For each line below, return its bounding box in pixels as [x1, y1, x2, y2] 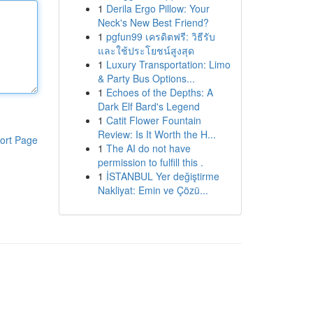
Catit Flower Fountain [105, 113, 201, 127]
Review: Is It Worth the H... [97, 127, 216, 141]
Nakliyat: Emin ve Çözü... [97, 183, 208, 197]
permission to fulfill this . [97, 155, 203, 169]
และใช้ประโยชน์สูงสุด [97, 43, 194, 57]
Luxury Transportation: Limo [105, 57, 231, 71]
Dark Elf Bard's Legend [97, 99, 200, 113]
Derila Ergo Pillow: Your [105, 1, 210, 15]
